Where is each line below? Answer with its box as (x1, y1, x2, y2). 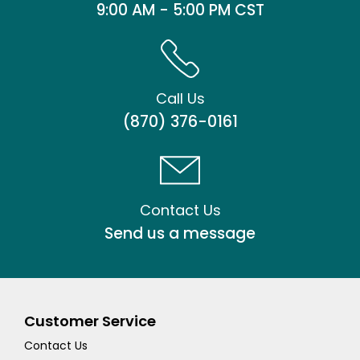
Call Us (155, 88, 205, 108)
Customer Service (24, 311, 156, 331)
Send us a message (104, 223, 256, 244)
